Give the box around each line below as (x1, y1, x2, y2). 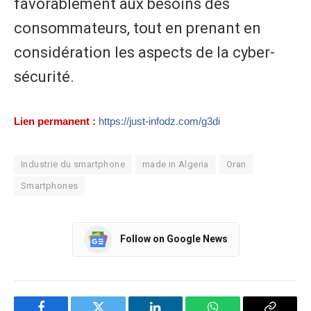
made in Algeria (142, 158, 209, 169)
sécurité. (14, 67, 74, 85)
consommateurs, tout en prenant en (14, 19, 261, 37)
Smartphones (21, 180, 78, 191)
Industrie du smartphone (21, 158, 125, 169)
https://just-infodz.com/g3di (99, 115, 220, 127)
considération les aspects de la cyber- (14, 43, 275, 61)
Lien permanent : (14, 115, 96, 127)
